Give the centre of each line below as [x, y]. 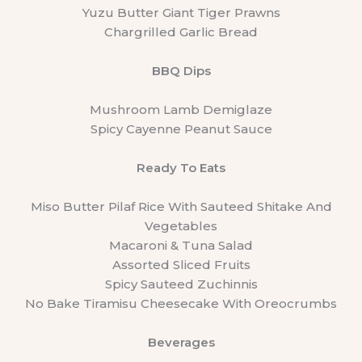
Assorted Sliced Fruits [181, 265]
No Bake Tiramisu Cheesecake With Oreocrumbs [181, 304]
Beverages [181, 343]
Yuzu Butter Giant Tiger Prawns [181, 13]
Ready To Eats [181, 168]
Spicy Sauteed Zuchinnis [181, 284]
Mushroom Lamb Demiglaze [181, 110]
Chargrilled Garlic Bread [181, 32]
